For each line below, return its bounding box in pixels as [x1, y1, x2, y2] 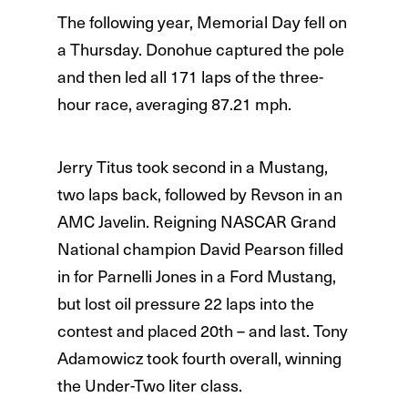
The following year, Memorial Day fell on [56, 10, 347, 34]
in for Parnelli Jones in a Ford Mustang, [56, 264, 336, 288]
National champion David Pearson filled [56, 237, 343, 260]
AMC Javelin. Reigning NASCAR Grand [56, 209, 336, 233]
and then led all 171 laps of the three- [56, 65, 323, 88]
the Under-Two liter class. [56, 373, 242, 397]
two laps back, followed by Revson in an [56, 182, 342, 206]
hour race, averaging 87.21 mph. [56, 92, 291, 116]
